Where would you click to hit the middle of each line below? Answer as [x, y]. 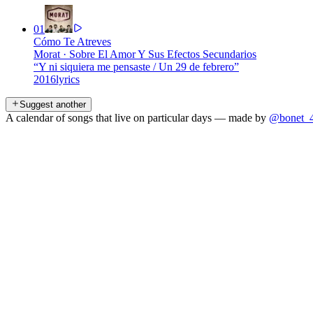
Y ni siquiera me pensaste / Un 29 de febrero [136, 66]
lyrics [68, 79]
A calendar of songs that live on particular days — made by [136, 117]
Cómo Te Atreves [72, 41]
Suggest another [53, 104]
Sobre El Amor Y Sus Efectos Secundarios [163, 54]
